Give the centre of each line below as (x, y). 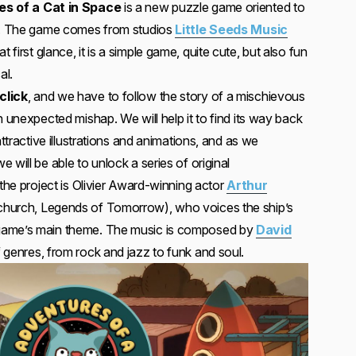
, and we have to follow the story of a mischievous (166, 96)
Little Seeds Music (231, 29)
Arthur (247, 185)
